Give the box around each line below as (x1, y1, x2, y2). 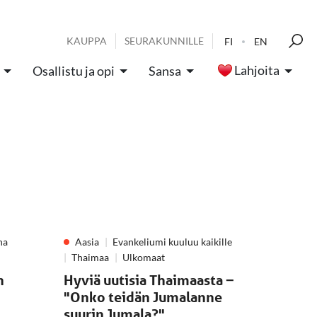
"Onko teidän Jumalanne (64, 289, 222, 306)
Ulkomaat (122, 251, 165, 263)
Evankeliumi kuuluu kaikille (113, 236, 232, 248)
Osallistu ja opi (33, 63, 115, 79)
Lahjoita (234, 62, 279, 78)
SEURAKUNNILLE (125, 35, 204, 47)
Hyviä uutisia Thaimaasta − (64, 272, 234, 289)
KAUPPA (67, 35, 107, 47)
